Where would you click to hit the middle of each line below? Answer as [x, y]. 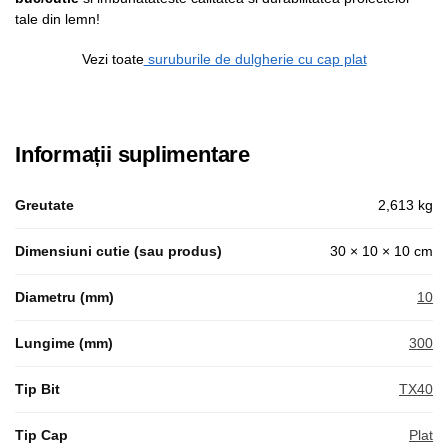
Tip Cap [41, 434]
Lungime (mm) [64, 342]
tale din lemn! [57, 18]
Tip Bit [37, 388]
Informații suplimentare [132, 154]
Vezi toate [112, 59]
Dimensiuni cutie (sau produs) [118, 250]
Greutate [44, 204]
